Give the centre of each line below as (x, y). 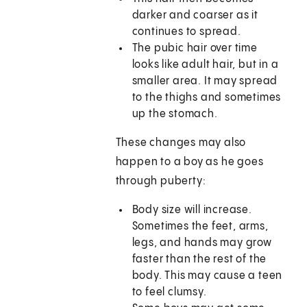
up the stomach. (175, 114)
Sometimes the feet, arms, (200, 227)
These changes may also (181, 143)
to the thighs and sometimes (207, 98)
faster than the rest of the (199, 260)
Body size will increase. (192, 210)
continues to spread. (186, 32)
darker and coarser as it (195, 16)
